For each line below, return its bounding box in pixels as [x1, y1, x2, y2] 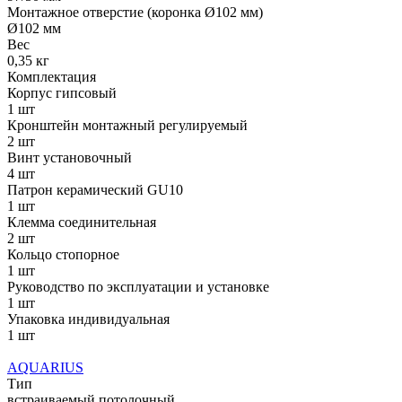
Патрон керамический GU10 [7, 181, 183, 197]
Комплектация [7, 68, 96, 84]
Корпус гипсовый [7, 84, 117, 100]
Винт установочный [7, 149, 132, 165]
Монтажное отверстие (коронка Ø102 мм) [7, 4, 263, 20]
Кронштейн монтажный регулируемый [7, 117, 248, 133]
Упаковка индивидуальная [7, 310, 170, 327]
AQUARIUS [7, 359, 83, 375]
